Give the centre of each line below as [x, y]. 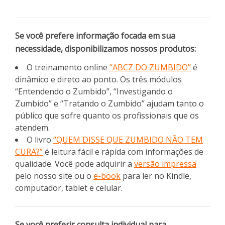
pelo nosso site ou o [54, 176]
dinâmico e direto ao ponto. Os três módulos [98, 79]
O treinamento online [68, 67]
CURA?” [29, 151]
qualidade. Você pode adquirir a [75, 163]
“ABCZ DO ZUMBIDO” [150, 67]
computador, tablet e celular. [69, 188]
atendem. [32, 127]
